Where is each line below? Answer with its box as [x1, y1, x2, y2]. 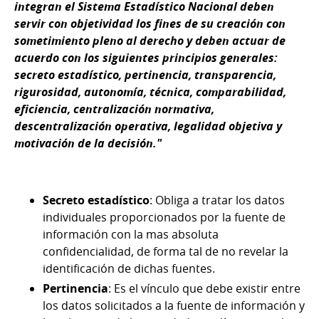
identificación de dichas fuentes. [43, 261, 215, 277]
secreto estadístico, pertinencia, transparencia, [14, 67, 276, 83]
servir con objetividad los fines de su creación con [14, 16, 286, 32]
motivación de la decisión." [14, 135, 162, 152]
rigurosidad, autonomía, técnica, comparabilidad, [14, 84, 286, 100]
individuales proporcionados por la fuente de [43, 209, 286, 226]
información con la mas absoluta [43, 226, 219, 243]
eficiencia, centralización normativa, [14, 101, 214, 117]
